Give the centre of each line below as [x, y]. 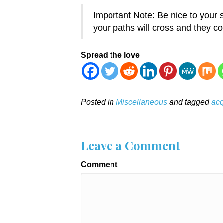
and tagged [189, 102]
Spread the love [110, 55]
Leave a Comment [130, 145]
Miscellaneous [142, 102]
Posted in [98, 102]
